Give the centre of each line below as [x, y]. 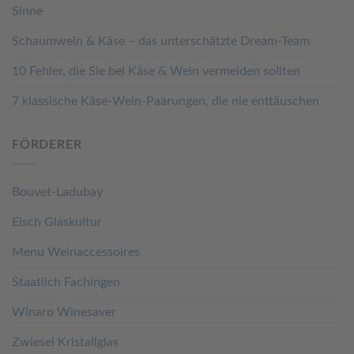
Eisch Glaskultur [57, 222]
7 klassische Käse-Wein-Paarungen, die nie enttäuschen [166, 101]
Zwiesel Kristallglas [65, 343]
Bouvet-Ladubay [57, 192]
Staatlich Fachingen [66, 282]
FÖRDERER [47, 144]
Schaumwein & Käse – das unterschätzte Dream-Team [161, 41]
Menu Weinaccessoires [76, 252]
